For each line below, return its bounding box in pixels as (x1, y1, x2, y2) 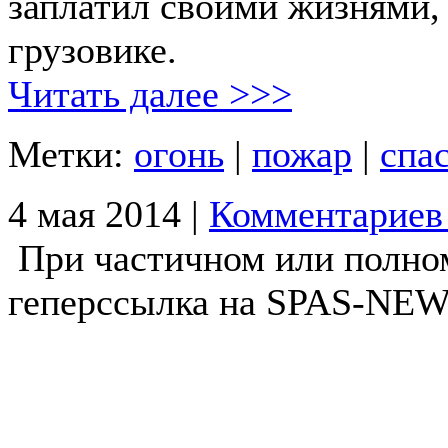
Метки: (8, 133, 134, 176)
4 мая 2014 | (8, 193, 209, 236)
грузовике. (8, 29, 177, 72)
